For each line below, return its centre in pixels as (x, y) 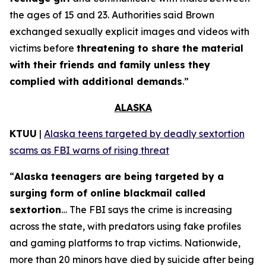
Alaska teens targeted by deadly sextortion (144, 134)
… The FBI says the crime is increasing (147, 210)
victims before (43, 48)
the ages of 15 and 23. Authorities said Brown (112, 15)
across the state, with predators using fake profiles (125, 226)
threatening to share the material (160, 48)
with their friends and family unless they (110, 65)
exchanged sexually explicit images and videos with (129, 31)
